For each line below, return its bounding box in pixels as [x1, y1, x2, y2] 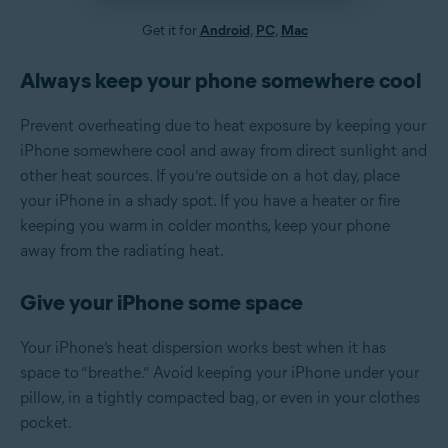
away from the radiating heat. [20, 240, 224, 260]
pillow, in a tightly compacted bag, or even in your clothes [20, 387, 420, 407]
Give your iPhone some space [20, 288, 303, 316]
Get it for [141, 21, 200, 39]
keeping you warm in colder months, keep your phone [20, 215, 390, 235]
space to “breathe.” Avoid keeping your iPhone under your [20, 362, 419, 382]
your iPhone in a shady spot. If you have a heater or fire [20, 190, 400, 210]
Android [199, 21, 250, 39]
